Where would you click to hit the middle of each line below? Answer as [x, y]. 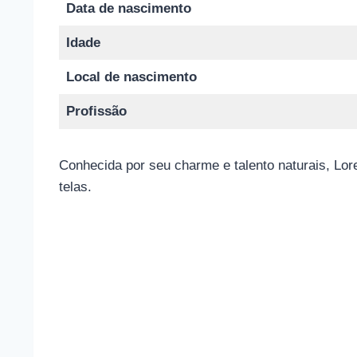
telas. [76, 186]
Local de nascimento [131, 76]
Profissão [96, 111]
